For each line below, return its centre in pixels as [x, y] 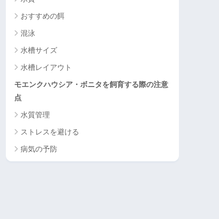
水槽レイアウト [46, 67]
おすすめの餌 [43, 16]
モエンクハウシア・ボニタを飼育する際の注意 [91, 84]
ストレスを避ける [50, 131]
